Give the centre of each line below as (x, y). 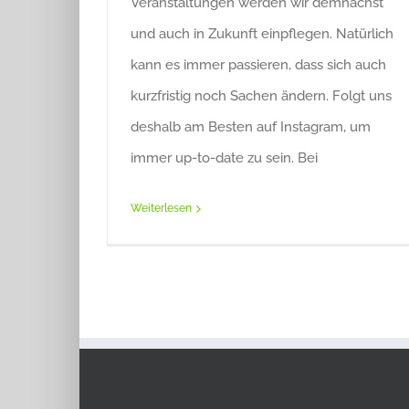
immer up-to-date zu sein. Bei (224, 158)
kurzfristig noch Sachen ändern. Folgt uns (261, 96)
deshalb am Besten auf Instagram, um (251, 127)
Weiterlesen (161, 208)
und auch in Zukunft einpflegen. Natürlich (262, 34)
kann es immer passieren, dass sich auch (258, 65)
